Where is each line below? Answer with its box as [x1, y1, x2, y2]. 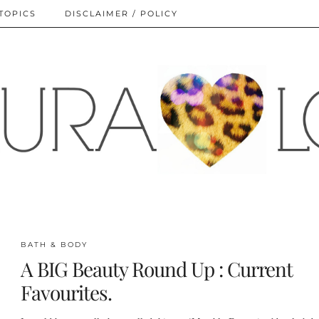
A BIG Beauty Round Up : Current [20, 255, 293, 282]
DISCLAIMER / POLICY [65, 9, 178, 19]
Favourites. [20, 278, 112, 305]
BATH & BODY [20, 239, 88, 249]
